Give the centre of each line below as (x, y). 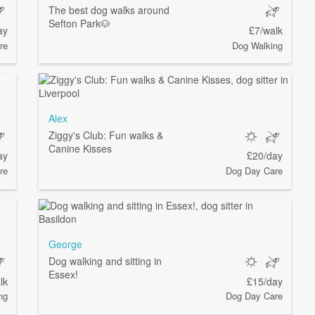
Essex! (63, 274)
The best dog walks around (109, 9)
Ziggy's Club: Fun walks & (105, 135)
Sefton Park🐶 (79, 23)
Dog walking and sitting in (105, 261)
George (65, 244)
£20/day (264, 156)
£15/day (264, 281)
